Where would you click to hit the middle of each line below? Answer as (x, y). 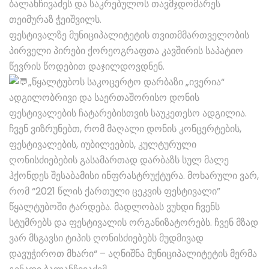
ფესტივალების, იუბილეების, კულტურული (103, 145)
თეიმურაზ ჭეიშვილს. (55, 19)
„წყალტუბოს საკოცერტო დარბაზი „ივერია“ (126, 82)
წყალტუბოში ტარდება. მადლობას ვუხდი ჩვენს (114, 207)
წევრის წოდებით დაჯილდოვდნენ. (87, 66)
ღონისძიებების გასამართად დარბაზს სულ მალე (119, 160)
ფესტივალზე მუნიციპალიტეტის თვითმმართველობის (129, 35)
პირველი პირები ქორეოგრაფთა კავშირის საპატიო (126, 50)
